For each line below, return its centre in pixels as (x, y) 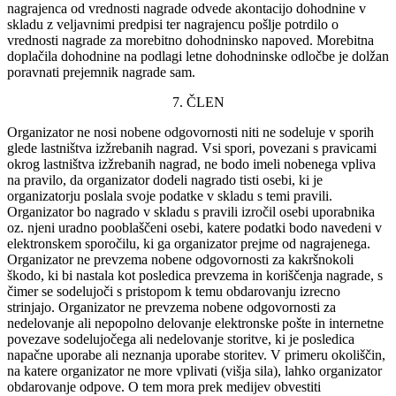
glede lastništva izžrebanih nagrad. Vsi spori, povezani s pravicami (192, 148)
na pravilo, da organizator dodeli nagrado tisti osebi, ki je (165, 179)
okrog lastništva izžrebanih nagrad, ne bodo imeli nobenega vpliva (191, 164)
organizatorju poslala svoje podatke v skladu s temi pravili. (170, 195)
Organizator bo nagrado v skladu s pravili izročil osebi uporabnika (191, 211)
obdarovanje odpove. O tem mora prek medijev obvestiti (164, 386)
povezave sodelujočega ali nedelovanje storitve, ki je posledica (181, 339)
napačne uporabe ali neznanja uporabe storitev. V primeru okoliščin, (196, 354)
